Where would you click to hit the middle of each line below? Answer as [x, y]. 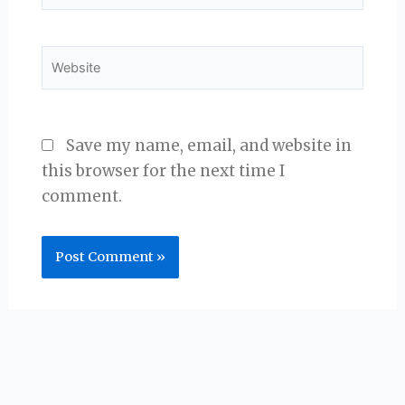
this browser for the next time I [163, 170]
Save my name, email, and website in [208, 145]
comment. [81, 196]
